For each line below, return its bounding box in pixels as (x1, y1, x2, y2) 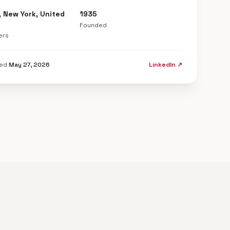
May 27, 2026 (9, 61, 50, 69)
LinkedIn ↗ (148, 61, 182, 69)
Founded (79, 21, 107, 29)
